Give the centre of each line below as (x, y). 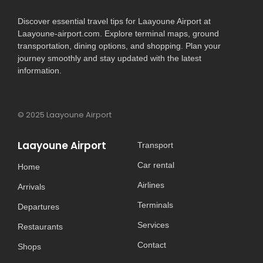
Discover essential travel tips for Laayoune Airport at (114, 21)
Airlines (151, 185)
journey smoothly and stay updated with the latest (109, 58)
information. (40, 70)
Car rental (156, 165)
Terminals (155, 205)
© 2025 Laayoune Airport (65, 115)
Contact (152, 245)
